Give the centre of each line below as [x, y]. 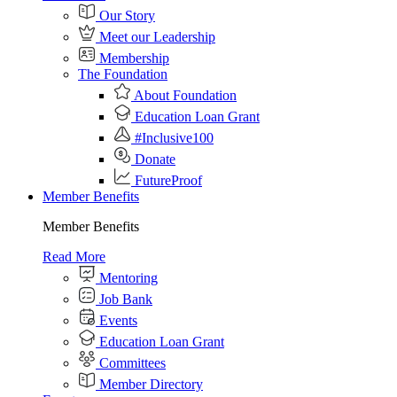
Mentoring [127, 278]
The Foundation [123, 74]
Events [117, 320]
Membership [132, 58]
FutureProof [167, 180]
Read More [74, 257]
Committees [131, 363]
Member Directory [149, 384]
